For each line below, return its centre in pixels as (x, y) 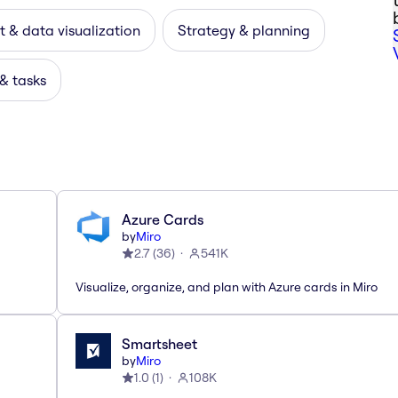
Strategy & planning (244, 30)
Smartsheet (159, 343)
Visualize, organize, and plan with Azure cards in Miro (227, 287)
